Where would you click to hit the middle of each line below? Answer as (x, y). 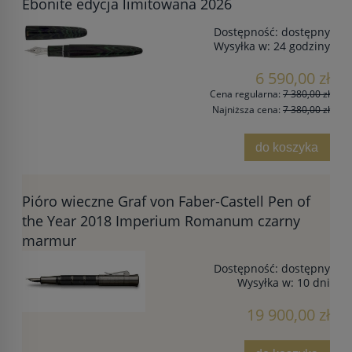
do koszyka (287, 147)
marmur (49, 240)
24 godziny (302, 46)
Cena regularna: (246, 93)
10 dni (313, 282)
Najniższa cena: (247, 110)
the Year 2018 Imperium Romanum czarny (161, 220)
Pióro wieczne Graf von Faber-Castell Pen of (166, 201)
